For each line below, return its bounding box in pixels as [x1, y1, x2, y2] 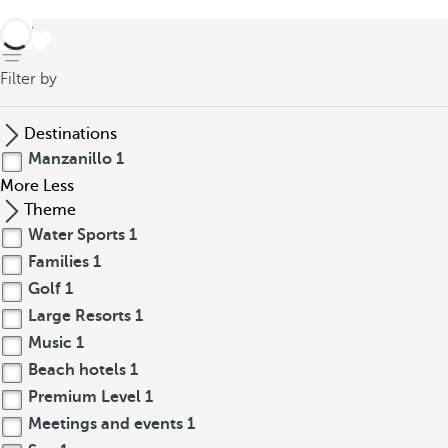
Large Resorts [24, 307, 135, 325]
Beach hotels [24, 361, 130, 379]
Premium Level [24, 388, 145, 406]
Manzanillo [24, 150, 116, 168]
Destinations [24, 125, 117, 143]
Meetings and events [24, 415, 187, 433]
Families [24, 253, 93, 271]
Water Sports [24, 226, 129, 244]
